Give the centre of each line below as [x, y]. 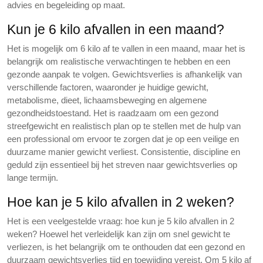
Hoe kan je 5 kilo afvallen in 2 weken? [121, 202]
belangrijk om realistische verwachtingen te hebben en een [119, 61]
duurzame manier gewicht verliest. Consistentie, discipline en [124, 152]
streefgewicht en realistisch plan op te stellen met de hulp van [124, 126]
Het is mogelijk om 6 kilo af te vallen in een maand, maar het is [126, 48]
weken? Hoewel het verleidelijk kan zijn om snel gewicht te [119, 234]
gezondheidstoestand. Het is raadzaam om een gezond [113, 113]
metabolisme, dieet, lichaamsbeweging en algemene [107, 100]
